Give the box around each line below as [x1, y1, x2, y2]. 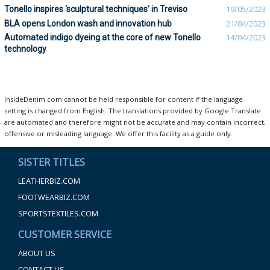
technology [4, 44, 46, 54]
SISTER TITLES [18, 155, 85, 169]
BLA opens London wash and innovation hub [4, 18, 172, 28]
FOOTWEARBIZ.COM [18, 192, 90, 203]
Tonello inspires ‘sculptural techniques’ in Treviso [4, 4, 187, 14]
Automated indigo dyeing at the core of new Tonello [4, 33, 201, 43]
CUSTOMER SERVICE [18, 228, 111, 242]
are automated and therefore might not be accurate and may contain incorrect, [4, 118, 266, 127]
